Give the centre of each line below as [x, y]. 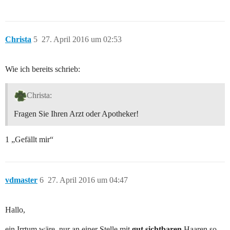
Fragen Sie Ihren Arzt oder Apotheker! [76, 113]
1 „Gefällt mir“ [29, 139]
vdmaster [21, 180]
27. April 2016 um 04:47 [88, 180]
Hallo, [15, 209]
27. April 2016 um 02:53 [82, 39]
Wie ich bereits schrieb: [43, 69]
